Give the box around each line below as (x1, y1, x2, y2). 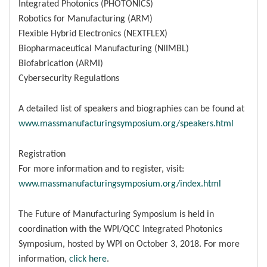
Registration (18, 147, 66, 159)
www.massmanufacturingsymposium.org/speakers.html (18, 117, 234, 129)
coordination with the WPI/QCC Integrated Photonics (18, 222, 222, 234)
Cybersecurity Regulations (18, 72, 119, 83)
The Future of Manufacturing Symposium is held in (18, 207, 214, 219)
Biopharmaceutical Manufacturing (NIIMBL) (18, 42, 189, 54)
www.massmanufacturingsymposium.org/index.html (18, 177, 221, 189)
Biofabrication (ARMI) (18, 57, 103, 69)
